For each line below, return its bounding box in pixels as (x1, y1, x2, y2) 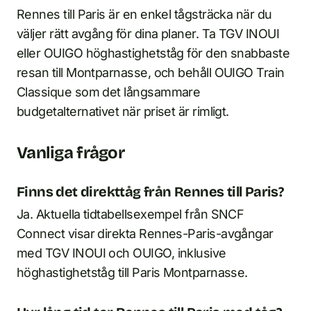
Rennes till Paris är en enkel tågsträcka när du (17, 6, 272, 22)
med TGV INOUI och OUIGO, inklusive (17, 245, 226, 260)
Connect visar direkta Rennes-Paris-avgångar (17, 226, 274, 241)
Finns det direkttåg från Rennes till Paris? (17, 183, 284, 200)
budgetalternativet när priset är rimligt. (17, 103, 229, 119)
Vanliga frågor (17, 142, 124, 162)
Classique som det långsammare (17, 84, 201, 99)
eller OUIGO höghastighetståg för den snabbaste (17, 45, 290, 60)
